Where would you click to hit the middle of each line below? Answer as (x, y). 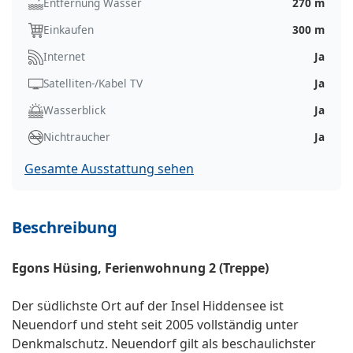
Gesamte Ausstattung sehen (109, 169)
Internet (64, 57)
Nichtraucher (77, 137)
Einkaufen (69, 30)
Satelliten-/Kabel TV (93, 84)
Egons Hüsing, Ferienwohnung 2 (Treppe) (140, 268)
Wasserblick (74, 110)
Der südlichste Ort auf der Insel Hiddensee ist (148, 306)
